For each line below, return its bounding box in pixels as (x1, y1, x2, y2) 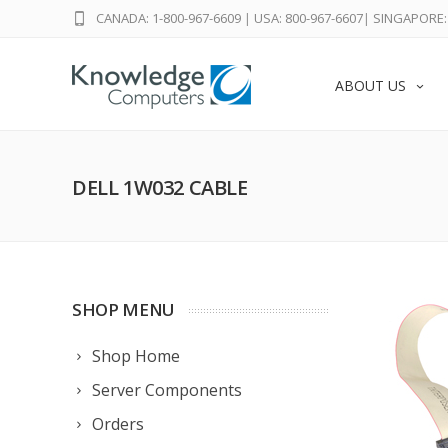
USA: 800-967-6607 (254, 9, 363, 27)
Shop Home (92, 345, 180, 367)
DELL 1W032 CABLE (72, 174, 248, 201)
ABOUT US (335, 76, 406, 95)
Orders (92, 413, 144, 435)
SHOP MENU (72, 298, 175, 321)
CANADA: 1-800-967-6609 (96, 9, 241, 27)
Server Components (92, 379, 242, 401)
